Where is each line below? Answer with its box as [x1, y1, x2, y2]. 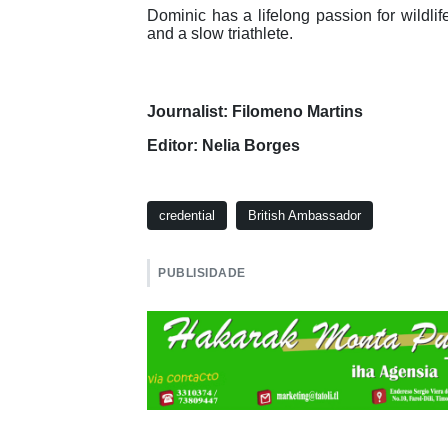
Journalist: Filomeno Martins [147, 102, 363, 120]
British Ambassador [248, 207, 361, 223]
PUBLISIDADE [158, 265, 246, 280]
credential [159, 207, 215, 223]
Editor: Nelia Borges [147, 136, 300, 154]
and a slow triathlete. [147, 24, 293, 42]
